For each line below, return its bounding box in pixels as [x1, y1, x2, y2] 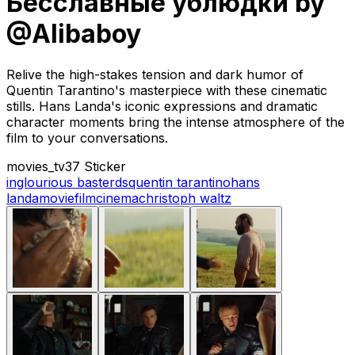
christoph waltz [139, 189, 231, 206]
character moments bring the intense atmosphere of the [6, 113, 345, 130]
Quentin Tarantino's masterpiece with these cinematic [6, 82, 327, 98]
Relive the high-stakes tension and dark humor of [6, 66, 303, 82]
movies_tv [6, 158, 65, 174]
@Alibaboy [6, 18, 141, 50]
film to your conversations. [6, 129, 168, 146]
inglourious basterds [6, 174, 128, 190]
